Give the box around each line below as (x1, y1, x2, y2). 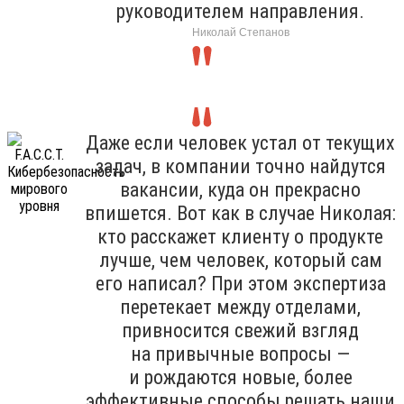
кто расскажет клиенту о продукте (97, 225, 383, 248)
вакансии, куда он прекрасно (120, 178, 361, 201)
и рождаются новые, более (128, 365, 353, 389)
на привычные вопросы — (131, 342, 350, 365)
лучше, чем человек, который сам (98, 248, 382, 271)
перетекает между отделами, (120, 295, 361, 318)
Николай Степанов (191, 25, 289, 39)
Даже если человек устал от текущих (86, 131, 395, 154)
